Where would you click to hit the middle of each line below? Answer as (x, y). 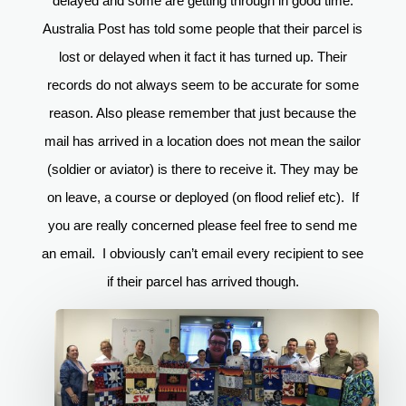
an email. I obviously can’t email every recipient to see (203, 254)
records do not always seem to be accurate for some (203, 85)
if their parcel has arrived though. (203, 282)
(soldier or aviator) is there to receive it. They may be (203, 169)
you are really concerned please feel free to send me (203, 226)
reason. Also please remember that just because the (203, 113)
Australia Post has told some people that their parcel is (203, 29)
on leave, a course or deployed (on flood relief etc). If (203, 198)
